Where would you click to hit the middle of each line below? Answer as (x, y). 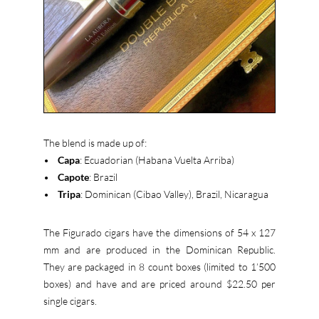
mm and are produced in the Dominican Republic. (159, 250)
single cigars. (70, 301)
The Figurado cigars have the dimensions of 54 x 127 (159, 233)
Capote (73, 177)
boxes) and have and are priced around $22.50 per (159, 284)
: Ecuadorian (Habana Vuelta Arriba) (157, 160)
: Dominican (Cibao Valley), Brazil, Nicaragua (174, 194)
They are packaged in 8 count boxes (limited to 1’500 (159, 267)
